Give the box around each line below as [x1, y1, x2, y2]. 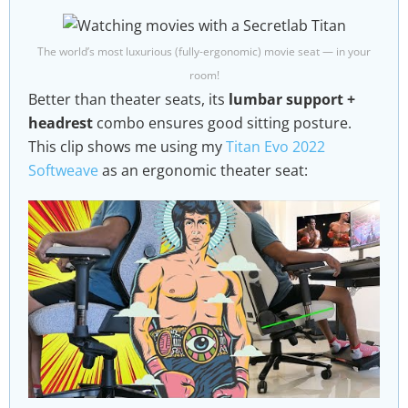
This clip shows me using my [28, 136, 226, 157]
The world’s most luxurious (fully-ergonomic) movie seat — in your [37, 43, 371, 59]
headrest [28, 112, 93, 133]
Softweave [28, 159, 98, 180]
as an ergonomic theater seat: [98, 159, 308, 180]
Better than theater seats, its [28, 88, 229, 109]
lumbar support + [229, 88, 355, 109]
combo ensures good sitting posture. [93, 112, 352, 133]
